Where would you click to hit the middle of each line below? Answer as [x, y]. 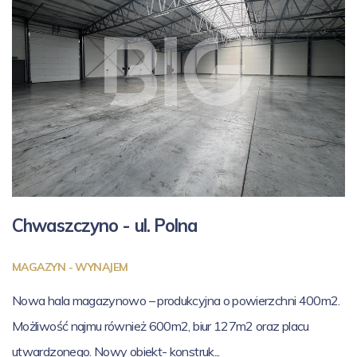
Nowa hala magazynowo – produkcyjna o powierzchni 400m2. [176, 300]
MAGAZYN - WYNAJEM [70, 267]
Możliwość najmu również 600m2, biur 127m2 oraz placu [161, 326]
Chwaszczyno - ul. [83, 225]
